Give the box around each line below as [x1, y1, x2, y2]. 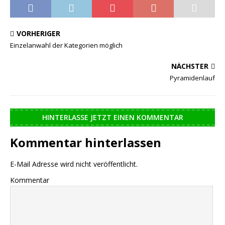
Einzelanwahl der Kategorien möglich [10, 41, 123, 50]
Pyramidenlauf [170, 73, 215, 83]
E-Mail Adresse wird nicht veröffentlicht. [10, 159, 138, 169]
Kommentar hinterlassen [10, 134, 161, 151]
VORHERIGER [17, 29, 60, 39]
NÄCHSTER [171, 61, 208, 71]
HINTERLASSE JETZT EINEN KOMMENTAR [42, 113, 183, 123]
